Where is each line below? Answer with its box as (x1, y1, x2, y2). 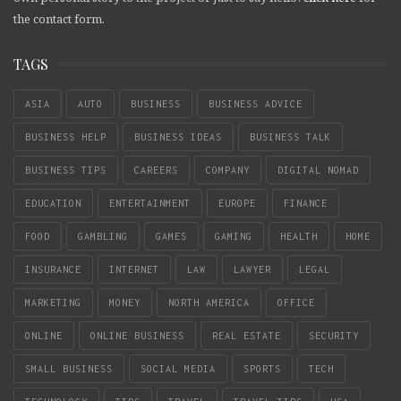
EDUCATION (25, 197, 81, 209)
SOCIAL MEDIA (141, 363, 216, 374)
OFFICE (277, 296, 315, 308)
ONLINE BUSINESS (90, 329, 184, 341)
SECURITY (309, 329, 359, 341)
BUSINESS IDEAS (134, 131, 222, 142)
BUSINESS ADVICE (209, 98, 303, 109)
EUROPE (218, 197, 256, 209)
